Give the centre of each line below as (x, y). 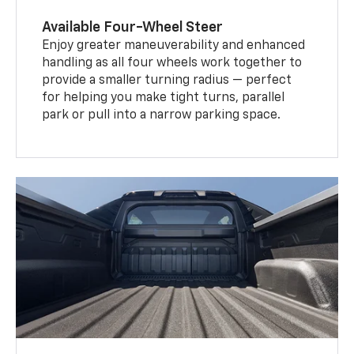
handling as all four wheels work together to (172, 63)
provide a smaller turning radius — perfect (167, 80)
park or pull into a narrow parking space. (162, 115)
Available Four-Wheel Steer (133, 27)
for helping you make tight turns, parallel (164, 98)
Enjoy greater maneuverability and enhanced (174, 45)
